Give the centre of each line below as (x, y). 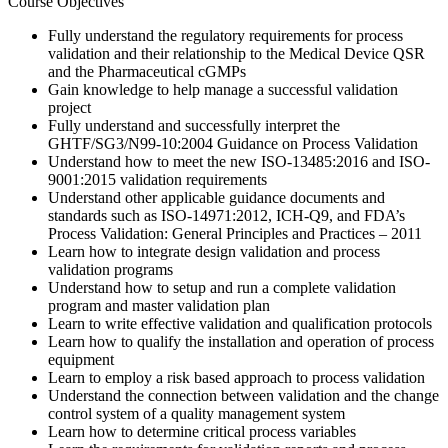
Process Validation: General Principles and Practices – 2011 (235, 233)
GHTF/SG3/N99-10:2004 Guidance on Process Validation (233, 143)
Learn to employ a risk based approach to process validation (236, 377)
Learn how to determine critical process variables (202, 431)
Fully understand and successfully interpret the (194, 125)
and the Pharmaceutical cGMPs (147, 71)
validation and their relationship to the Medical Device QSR (236, 53)
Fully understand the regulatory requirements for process (225, 35)
